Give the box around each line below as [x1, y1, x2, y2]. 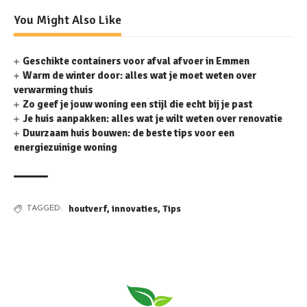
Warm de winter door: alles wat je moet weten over [23, 69, 257, 82]
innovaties [112, 203, 158, 215]
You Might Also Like [14, 12, 121, 28]
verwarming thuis [14, 84, 93, 97]
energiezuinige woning [14, 141, 117, 154]
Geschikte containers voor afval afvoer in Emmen [23, 55, 250, 68]
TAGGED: [27, 204, 62, 213]
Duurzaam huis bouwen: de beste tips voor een [23, 127, 235, 140]
